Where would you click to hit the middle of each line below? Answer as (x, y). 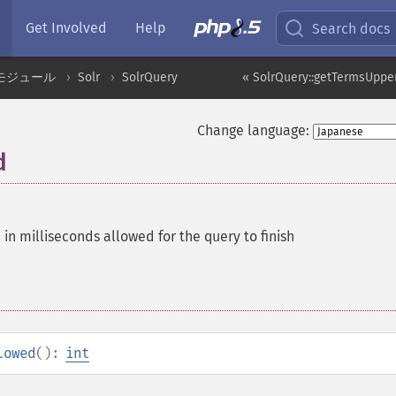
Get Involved (66, 28)
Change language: (253, 130)
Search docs (351, 28)
